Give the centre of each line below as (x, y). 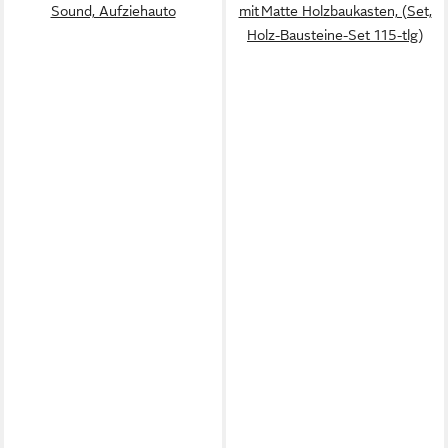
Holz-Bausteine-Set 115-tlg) (335, 35)
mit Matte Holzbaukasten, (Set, (335, 11)
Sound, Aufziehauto (113, 11)
